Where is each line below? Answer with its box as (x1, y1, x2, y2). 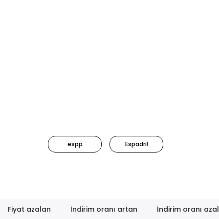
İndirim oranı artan (70, 204, 138, 214)
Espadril (125, 140, 148, 148)
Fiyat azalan (8, 204, 51, 214)
